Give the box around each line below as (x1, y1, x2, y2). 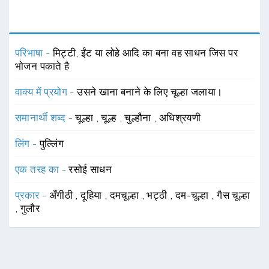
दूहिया (80, 189, 104, 201)
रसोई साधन (68, 163, 112, 175)
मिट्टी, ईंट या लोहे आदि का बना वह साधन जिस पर (52, 46, 238, 59)
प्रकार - (15, 189, 49, 201)
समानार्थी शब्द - (15, 111, 76, 124)
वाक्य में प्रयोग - (15, 85, 77, 98)
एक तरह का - (15, 163, 69, 175)
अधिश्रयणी (159, 111, 201, 124)
